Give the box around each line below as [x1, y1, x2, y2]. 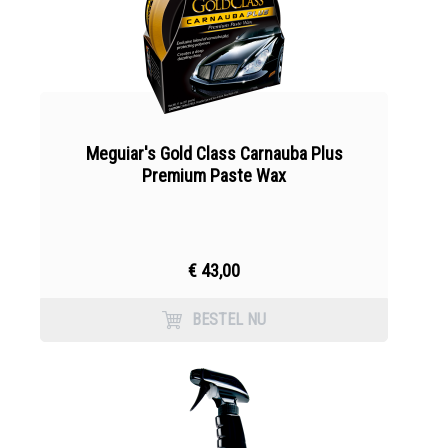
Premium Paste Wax [142, 165, 286, 186]
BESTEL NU [192, 310, 266, 329]
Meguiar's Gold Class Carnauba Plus [85, 143, 343, 164]
